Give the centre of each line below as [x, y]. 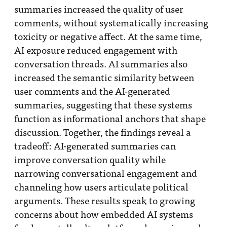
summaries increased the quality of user [99, 9]
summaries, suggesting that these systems [103, 105]
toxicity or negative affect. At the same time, [108, 36]
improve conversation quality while [90, 159]
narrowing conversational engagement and [106, 173]
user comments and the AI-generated [92, 91]
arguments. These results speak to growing [105, 200]
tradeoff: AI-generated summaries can [95, 146]
